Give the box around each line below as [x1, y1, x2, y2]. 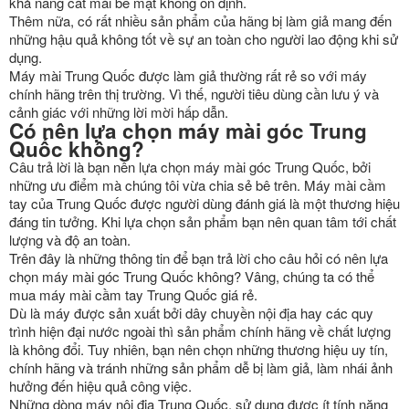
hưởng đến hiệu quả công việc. [9, 376, 192, 395]
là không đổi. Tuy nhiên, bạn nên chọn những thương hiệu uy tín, [9, 340, 388, 359]
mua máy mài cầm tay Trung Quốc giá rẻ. [9, 285, 257, 304]
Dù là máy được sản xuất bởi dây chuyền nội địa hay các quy [9, 303, 373, 322]
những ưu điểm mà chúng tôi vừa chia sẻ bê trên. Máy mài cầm [9, 175, 386, 194]
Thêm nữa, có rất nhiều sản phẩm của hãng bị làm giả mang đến [9, 11, 392, 30]
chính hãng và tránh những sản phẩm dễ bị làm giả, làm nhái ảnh [9, 358, 393, 377]
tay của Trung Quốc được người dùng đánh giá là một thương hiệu [9, 194, 400, 213]
